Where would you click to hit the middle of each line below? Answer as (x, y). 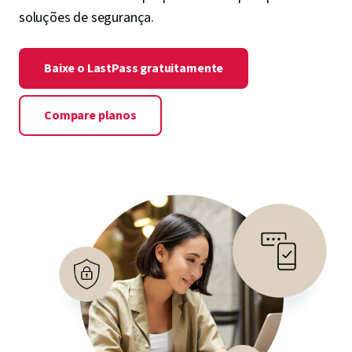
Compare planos (90, 115)
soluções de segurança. (87, 17)
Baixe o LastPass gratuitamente (134, 68)
